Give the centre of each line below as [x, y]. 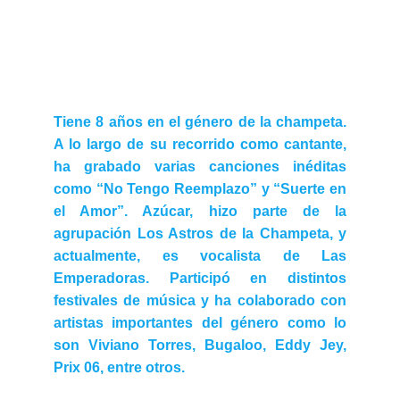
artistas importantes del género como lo [200, 323]
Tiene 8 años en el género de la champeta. [200, 122]
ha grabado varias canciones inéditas [200, 167]
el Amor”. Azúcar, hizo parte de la [200, 211]
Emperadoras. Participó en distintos [200, 278]
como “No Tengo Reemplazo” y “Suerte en [200, 189]
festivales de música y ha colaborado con [200, 300]
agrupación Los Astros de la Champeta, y [200, 233]
